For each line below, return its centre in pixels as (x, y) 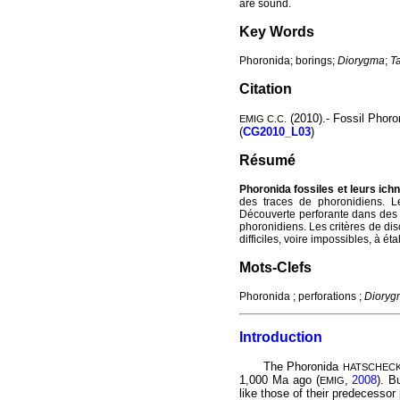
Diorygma (361, 61)
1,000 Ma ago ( (279, 380)
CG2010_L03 (277, 132)
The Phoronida (303, 367)
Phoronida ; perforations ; (302, 297)
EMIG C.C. (263, 119)
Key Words (277, 32)
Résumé (267, 161)
